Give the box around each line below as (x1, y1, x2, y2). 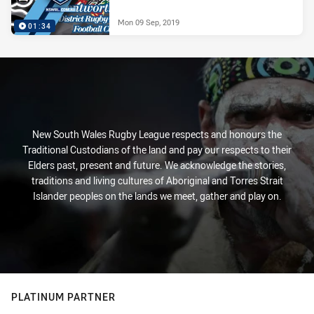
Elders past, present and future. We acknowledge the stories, (28, 158, 286, 172)
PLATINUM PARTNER (11, 290, 116, 303)
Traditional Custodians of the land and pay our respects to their (22, 143, 292, 156)
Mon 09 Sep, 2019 (118, 16, 179, 27)
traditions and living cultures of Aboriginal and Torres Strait (31, 174, 283, 187)
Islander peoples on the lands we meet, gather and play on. (32, 189, 282, 203)
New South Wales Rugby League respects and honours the (32, 128, 282, 141)
